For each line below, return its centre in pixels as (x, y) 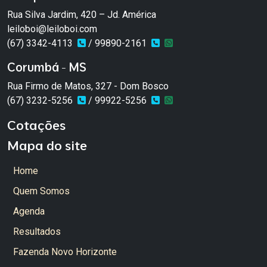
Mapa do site (47, 145)
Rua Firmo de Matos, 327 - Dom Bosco (88, 86)
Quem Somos (41, 191)
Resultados (37, 232)
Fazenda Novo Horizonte (65, 252)
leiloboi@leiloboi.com (52, 29)
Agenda (29, 212)
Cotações (36, 125)
